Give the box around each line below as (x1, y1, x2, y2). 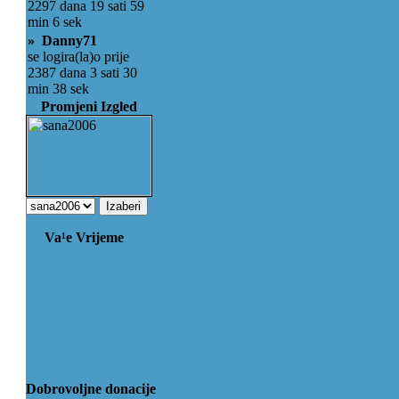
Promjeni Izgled (41, 99, 137, 114)
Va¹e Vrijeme (44, 230, 124, 245)
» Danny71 (28, 33, 97, 48)
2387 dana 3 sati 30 (28, 65, 137, 80)
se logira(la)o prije (28, 49, 129, 64)
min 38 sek (28, 81, 89, 96)
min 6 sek (28, 14, 82, 29)
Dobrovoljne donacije (26, 381, 156, 396)
